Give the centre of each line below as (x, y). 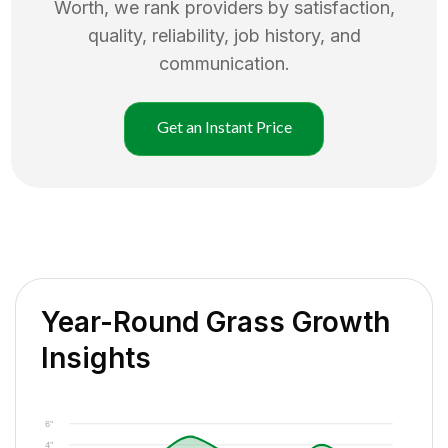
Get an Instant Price (224, 126)
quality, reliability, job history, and (224, 35)
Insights (96, 357)
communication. (224, 63)
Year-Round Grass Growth (215, 321)
